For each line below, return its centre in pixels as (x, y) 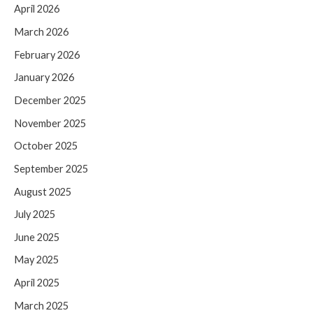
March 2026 (41, 32)
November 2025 (50, 123)
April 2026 (37, 9)
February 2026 (47, 54)
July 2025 (35, 214)
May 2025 (36, 260)
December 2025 (50, 100)
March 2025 (41, 305)
